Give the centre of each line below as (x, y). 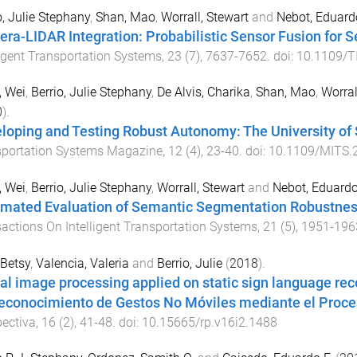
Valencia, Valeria (82, 263)
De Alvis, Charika (203, 92)
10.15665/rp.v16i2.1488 (209, 322)
